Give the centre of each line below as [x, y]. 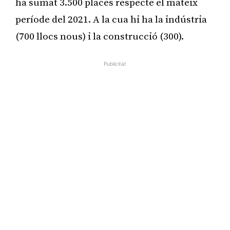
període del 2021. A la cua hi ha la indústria [111, 20]
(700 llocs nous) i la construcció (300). [100, 36]
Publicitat [115, 63]
